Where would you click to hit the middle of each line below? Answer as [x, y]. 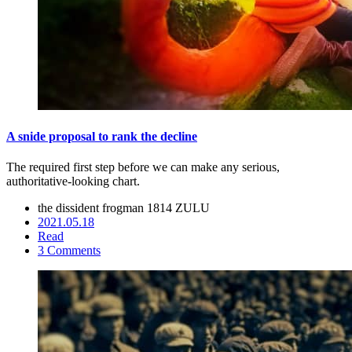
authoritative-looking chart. [73, 181]
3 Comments [69, 251]
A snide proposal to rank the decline [102, 137]
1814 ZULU [178, 208]
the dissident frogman [92, 208]
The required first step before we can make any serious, [143, 167]
